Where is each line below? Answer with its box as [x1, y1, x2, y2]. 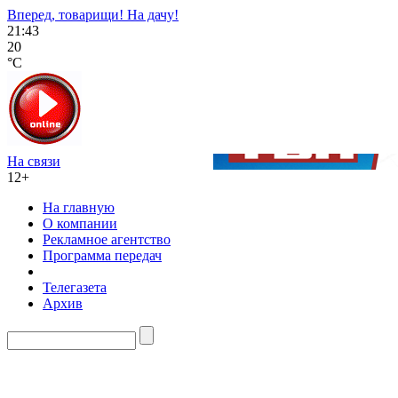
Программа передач [43, 248, 162, 263]
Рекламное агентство [43, 232, 171, 247]
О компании [43, 216, 117, 231]
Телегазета [43, 280, 107, 295]
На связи [7, 154, 60, 169]
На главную [43, 200, 115, 215]
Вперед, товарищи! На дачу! [7, 7, 179, 22]
